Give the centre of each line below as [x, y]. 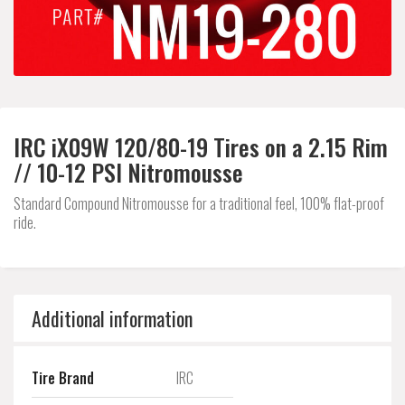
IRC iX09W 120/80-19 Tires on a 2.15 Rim [201, 147]
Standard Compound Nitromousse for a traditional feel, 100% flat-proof [199, 203]
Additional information [112, 318]
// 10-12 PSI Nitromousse [128, 172]
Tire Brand [63, 378]
